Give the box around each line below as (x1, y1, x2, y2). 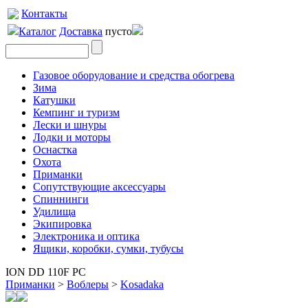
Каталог (19, 25, 56, 37)
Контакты (21, 8, 67, 19)
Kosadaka (120, 278, 164, 290)
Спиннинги (33, 193, 89, 205)
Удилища (33, 206, 76, 217)
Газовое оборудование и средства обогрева (33, 69, 234, 81)
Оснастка (33, 144, 77, 155)
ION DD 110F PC (5, 266, 86, 278)
